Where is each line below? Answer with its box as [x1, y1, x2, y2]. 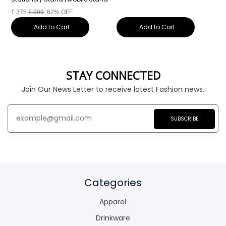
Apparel [99, 196, 127, 207]
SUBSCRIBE [170, 115, 198, 123]
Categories [84, 175, 142, 190]
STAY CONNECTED [66, 68, 160, 83]
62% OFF [47, 9, 73, 16]
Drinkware [95, 212, 130, 223]
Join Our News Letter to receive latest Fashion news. [22, 84, 204, 94]
